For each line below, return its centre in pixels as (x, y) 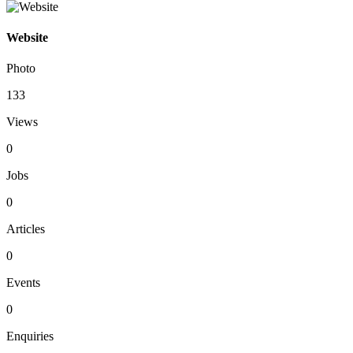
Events (23, 283)
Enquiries (30, 336)
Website (27, 38)
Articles (26, 229)
